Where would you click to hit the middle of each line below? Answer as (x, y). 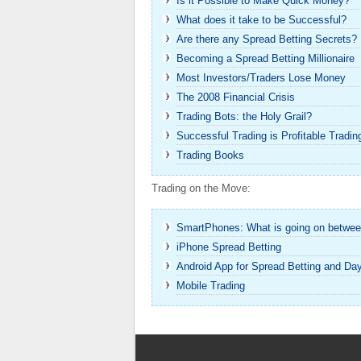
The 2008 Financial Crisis (236, 97)
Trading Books (210, 155)
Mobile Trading (211, 286)
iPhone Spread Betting (229, 247)
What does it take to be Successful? (261, 20)
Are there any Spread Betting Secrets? (267, 39)
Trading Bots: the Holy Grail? (244, 116)
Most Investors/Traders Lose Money (261, 78)
